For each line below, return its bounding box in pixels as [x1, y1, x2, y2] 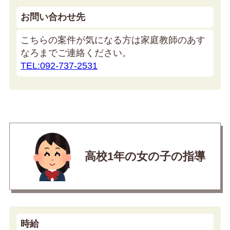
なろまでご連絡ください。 [21, 48, 131, 59]
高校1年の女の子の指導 [84, 150, 205, 163]
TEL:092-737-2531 [21, 61, 98, 71]
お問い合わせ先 [21, 12, 85, 23]
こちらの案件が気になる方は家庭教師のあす [21, 35, 205, 46]
